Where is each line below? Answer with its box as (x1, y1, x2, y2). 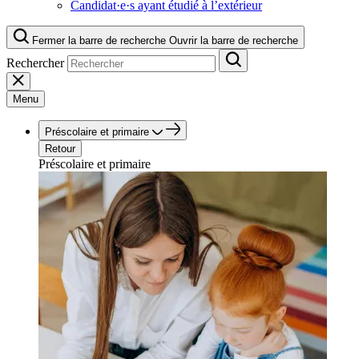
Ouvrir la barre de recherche (169, 34, 298, 46)
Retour (45, 143, 75, 155)
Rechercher (6, 56, 64, 70)
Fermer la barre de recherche (32, 34, 166, 46)
